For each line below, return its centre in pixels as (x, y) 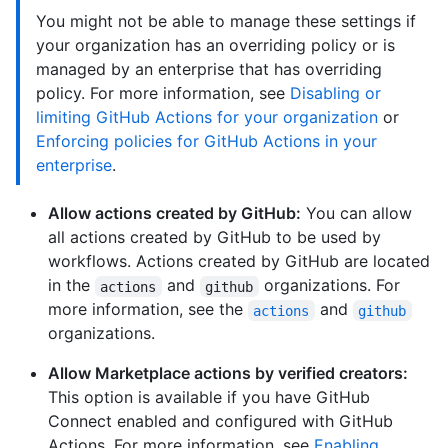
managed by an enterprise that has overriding (209, 69)
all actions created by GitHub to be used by (214, 237)
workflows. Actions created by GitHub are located (239, 261)
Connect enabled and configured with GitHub (220, 421)
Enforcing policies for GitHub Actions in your (206, 141)
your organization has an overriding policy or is (215, 45)
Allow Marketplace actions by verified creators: (228, 373)
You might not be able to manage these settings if (226, 21)
